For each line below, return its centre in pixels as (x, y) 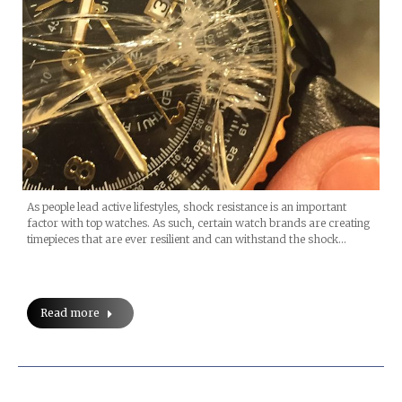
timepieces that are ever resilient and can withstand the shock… (187, 239)
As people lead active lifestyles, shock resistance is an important (187, 206)
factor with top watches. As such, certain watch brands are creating (198, 223)
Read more (70, 312)
